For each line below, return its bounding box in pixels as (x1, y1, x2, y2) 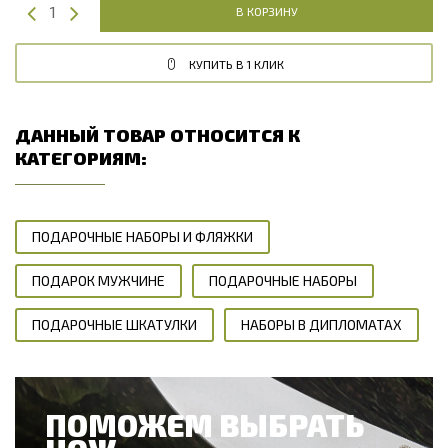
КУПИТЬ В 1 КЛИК (188, 56, 284, 71)
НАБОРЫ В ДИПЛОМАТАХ (241, 315, 402, 333)
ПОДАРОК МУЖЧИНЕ (32, 271, 165, 289)
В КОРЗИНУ (235, 3, 298, 18)
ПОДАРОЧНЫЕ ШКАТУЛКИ (32, 315, 197, 333)
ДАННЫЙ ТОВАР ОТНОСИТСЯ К (15, 123, 300, 145)
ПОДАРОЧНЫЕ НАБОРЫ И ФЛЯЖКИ (32, 227, 253, 245)
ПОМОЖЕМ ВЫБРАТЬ (45, 405, 364, 442)
